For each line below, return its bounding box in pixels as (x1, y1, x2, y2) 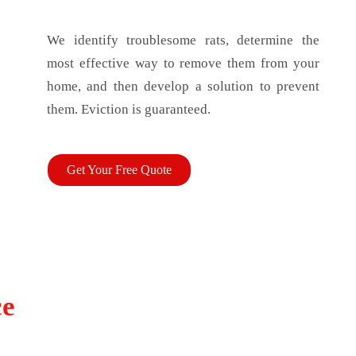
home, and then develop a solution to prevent (46, 78, 319, 94)
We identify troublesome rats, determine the (46, 32, 319, 48)
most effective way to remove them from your (46, 55, 319, 71)
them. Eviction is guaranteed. (46, 101, 211, 117)
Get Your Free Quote (66, 163, 172, 177)
